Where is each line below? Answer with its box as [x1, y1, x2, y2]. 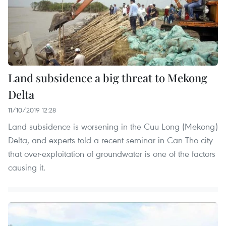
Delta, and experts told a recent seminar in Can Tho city [8, 134, 213, 146]
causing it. [8, 161, 45, 173]
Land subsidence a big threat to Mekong [8, 70, 207, 85]
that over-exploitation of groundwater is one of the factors [8, 147, 215, 159]
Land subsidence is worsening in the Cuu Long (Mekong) [8, 120, 218, 132]
